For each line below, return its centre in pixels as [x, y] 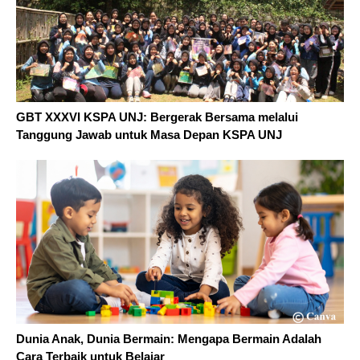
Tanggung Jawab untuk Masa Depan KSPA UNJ [149, 134]
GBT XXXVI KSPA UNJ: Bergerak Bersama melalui [157, 117]
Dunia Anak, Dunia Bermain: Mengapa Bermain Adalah [169, 338]
